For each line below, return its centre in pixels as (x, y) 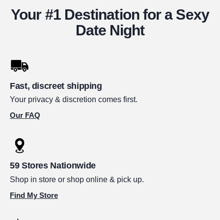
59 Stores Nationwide (53, 166)
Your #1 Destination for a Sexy (110, 14)
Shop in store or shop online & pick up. (77, 179)
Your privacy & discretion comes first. (74, 100)
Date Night (110, 30)
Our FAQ (25, 115)
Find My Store (34, 195)
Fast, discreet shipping (56, 86)
